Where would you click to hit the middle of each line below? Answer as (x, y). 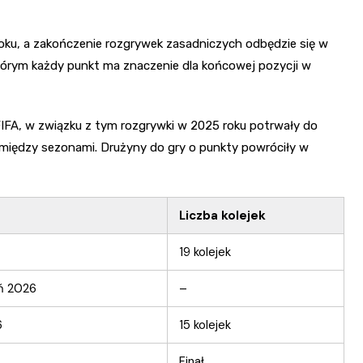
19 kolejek (205, 252)
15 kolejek (205, 325)
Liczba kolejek (222, 216)
